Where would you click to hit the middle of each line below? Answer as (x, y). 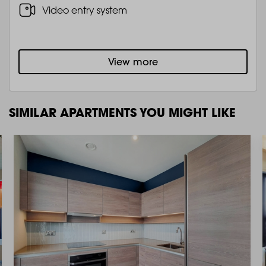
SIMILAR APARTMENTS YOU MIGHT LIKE (122, 112)
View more (133, 61)
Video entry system (85, 10)
